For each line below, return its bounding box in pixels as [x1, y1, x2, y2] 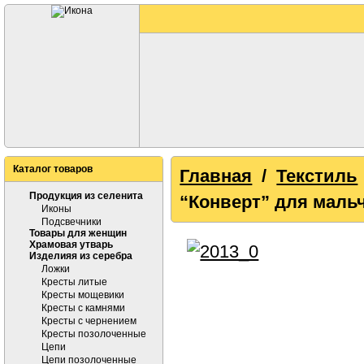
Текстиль [276, 166, 358, 186]
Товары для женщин [29, 227, 127, 239]
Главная [180, 166, 253, 186]
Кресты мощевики [41, 289, 124, 301]
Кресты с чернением [41, 315, 136, 327]
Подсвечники [41, 216, 102, 227]
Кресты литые [41, 276, 107, 288]
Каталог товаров [13, 163, 93, 175]
